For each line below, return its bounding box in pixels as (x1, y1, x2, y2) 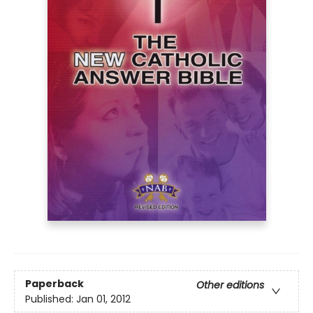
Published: (25, 291, 76, 306)
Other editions (196, 277, 264, 292)
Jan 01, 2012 (76, 291, 131, 306)
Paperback (25, 276, 84, 291)
